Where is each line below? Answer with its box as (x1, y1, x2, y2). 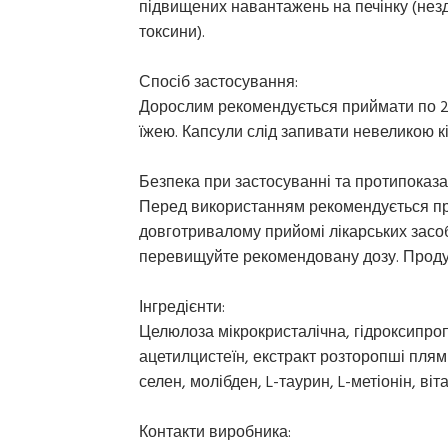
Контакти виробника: (139, 419, 291, 444)
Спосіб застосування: (139, 69, 298, 94)
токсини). (139, 19, 205, 44)
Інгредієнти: (139, 294, 225, 319)
